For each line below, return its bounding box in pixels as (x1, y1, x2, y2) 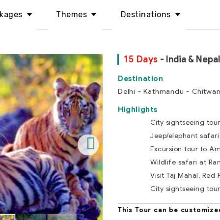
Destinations (120, 10, 171, 19)
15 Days (124, 54, 158, 65)
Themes (56, 10, 87, 19)
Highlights (118, 105, 158, 114)
